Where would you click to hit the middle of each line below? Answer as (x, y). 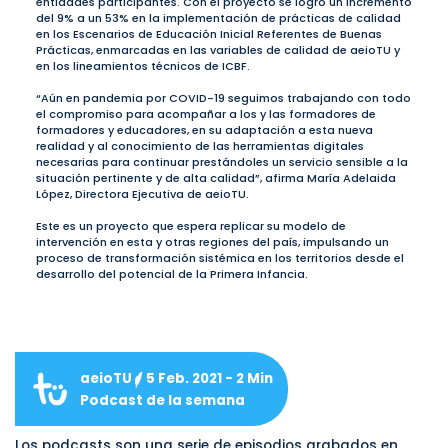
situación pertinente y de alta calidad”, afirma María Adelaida (215, 178)
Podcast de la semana (162, 401)
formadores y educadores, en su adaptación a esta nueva (204, 130)
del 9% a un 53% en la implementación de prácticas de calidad (218, 18)
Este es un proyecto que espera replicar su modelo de (190, 226)
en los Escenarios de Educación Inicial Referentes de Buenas (208, 34)
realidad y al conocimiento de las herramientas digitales (199, 146)
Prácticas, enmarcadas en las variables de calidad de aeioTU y (217, 50)
